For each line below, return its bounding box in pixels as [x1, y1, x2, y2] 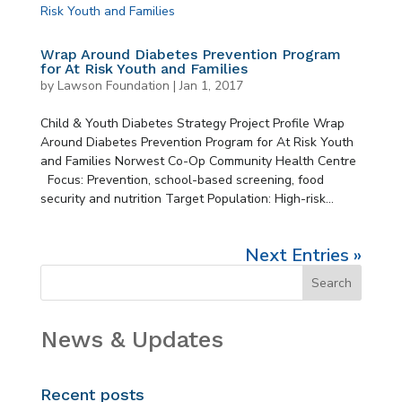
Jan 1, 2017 [179, 77, 243, 94]
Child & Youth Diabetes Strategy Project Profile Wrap [39, 115, 345, 132]
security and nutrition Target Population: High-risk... [39, 190, 334, 207]
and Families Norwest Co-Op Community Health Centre [39, 153, 356, 170]
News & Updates [39, 326, 223, 353]
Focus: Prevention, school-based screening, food [39, 171, 324, 188]
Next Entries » [245, 243, 363, 267]
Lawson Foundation [57, 77, 170, 94]
